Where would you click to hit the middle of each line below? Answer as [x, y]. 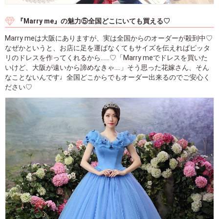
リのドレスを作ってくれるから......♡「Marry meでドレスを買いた [106, 57]
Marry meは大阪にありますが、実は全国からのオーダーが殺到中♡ [109, 38]
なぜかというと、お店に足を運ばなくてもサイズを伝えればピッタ [108, 48]
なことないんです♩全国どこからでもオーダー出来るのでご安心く [108, 77]
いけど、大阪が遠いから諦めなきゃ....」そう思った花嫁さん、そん [107, 67]
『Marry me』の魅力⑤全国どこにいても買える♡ [93, 21]
